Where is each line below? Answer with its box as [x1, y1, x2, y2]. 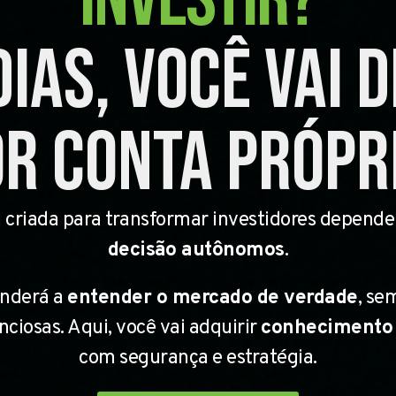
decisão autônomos [107, 237, 285, 263]
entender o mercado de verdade [67, 285, 358, 311]
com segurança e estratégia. [79, 345, 317, 371]
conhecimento [261, 315, 393, 341]
